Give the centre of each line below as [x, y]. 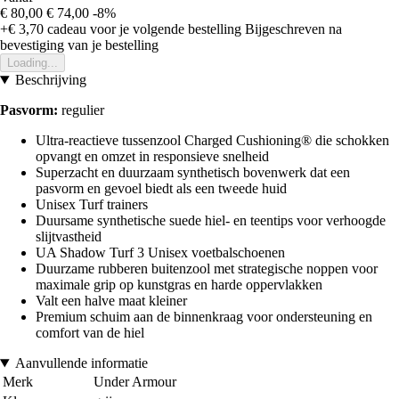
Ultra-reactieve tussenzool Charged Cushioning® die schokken [212, 141]
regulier [83, 110]
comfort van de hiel [90, 333]
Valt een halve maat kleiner [111, 301]
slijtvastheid [69, 237]
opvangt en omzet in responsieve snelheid [152, 157]
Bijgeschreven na [293, 29]
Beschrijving [50, 80]
